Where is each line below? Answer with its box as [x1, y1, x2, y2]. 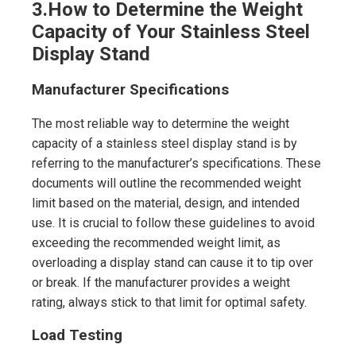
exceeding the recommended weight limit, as [32, 234, 281, 250]
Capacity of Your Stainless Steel [32, 20, 310, 43]
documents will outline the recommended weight [32, 175, 301, 191]
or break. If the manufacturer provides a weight [32, 274, 290, 290]
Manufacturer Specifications [32, 80, 229, 99]
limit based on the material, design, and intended [32, 195, 300, 211]
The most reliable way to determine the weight [32, 115, 289, 131]
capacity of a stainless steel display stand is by [32, 135, 297, 151]
